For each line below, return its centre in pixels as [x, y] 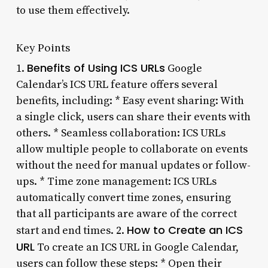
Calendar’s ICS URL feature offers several [117, 84]
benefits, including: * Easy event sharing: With [130, 100]
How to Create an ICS [185, 230]
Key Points [43, 47]
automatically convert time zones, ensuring [123, 197]
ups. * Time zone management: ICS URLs [116, 181]
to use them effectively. [73, 10]
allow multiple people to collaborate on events [132, 149]
